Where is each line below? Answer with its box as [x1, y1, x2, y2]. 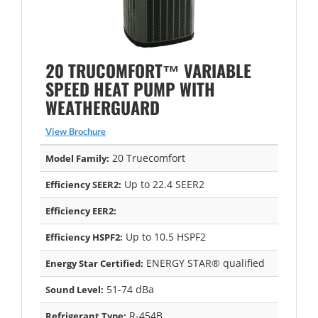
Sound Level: [45, 283, 104, 296]
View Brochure [45, 125, 106, 137]
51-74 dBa [104, 282, 154, 296]
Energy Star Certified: [45, 256, 143, 270]
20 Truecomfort [109, 150, 185, 165]
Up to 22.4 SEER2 [121, 177, 204, 191]
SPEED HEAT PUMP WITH [45, 75, 215, 102]
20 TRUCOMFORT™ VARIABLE [45, 57, 251, 83]
